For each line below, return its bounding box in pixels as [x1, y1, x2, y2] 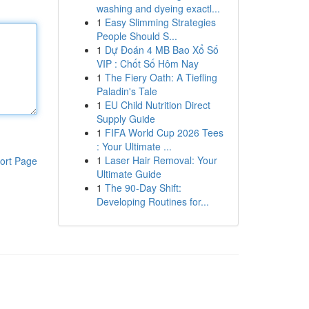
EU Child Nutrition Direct [104, 98, 210, 112]
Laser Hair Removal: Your [104, 153, 217, 167]
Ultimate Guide [96, 167, 161, 181]
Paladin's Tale [96, 84, 157, 98]
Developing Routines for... [96, 195, 209, 208]
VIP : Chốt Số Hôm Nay [96, 57, 199, 70]
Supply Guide [96, 112, 155, 126]
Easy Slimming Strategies [104, 15, 216, 29]
